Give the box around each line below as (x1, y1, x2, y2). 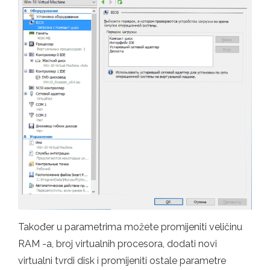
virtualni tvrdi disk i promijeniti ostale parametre (18, 255, 226, 267)
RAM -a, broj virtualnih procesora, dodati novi (18, 238, 217, 250)
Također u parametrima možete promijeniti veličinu (18, 221, 242, 233)
